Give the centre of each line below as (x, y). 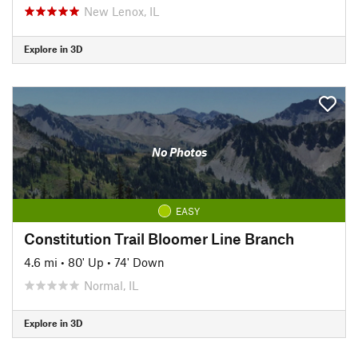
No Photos (179, 152)
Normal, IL (111, 285)
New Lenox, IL (121, 11)
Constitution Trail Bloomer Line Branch (159, 238)
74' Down (139, 262)
